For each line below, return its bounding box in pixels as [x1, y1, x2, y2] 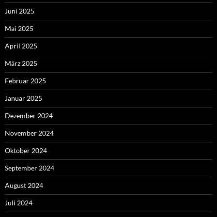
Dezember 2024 [5, 111, 53, 120]
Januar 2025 [5, 94, 42, 103]
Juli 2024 [5, 199, 32, 207]
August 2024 [5, 181, 43, 190]
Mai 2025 [5, 24, 33, 33]
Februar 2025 [5, 77, 46, 85]
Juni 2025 [5, 7, 34, 15]
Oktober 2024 [5, 146, 47, 155]
